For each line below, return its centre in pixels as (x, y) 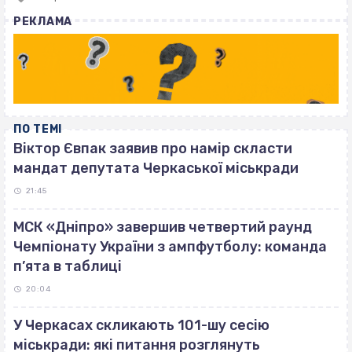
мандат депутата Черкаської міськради (156, 169)
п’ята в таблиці (68, 267)
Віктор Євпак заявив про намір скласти (153, 149)
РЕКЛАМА (43, 22)
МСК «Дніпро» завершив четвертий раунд (163, 227)
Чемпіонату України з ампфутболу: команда (170, 247)
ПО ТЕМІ (38, 130)
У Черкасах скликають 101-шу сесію (141, 326)
